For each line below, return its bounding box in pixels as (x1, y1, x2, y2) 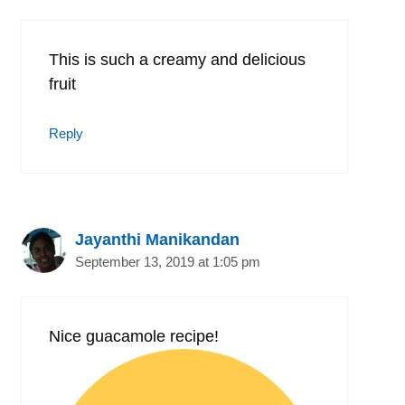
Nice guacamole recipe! (49, 326, 219, 345)
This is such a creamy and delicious (49, 50, 306, 69)
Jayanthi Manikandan (75, 230, 240, 249)
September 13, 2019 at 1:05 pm (75, 253, 260, 269)
